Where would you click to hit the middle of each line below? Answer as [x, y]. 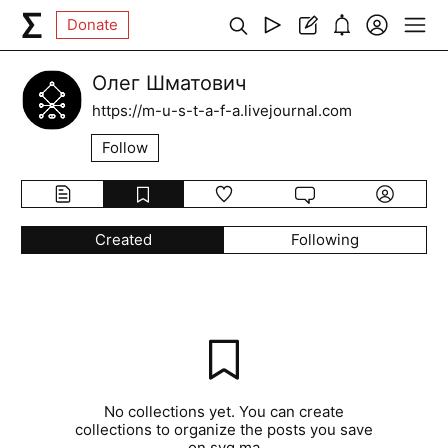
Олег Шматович [169, 83]
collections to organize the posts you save [224, 429]
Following [324, 239]
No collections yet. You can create [224, 411]
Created [123, 239]
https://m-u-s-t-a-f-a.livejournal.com [222, 110]
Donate [93, 24]
